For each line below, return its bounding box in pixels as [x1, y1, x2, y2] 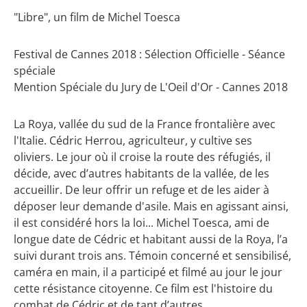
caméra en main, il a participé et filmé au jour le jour [14, 265, 282, 280]
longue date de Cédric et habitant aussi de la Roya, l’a [14, 232, 288, 247]
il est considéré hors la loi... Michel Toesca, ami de [14, 215, 269, 231]
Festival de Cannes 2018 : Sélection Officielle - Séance [14, 46, 285, 62]
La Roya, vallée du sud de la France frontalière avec [14, 116, 275, 132]
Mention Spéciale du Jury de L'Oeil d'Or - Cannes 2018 [14, 79, 288, 95]
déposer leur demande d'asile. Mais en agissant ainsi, [14, 199, 288, 214]
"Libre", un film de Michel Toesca [14, 9, 180, 25]
